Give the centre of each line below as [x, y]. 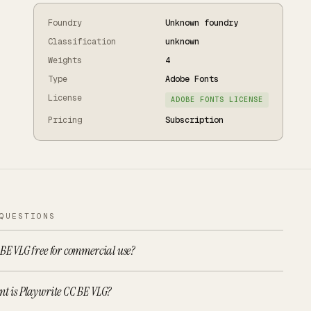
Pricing [65, 120]
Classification [82, 42]
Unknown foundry [202, 23]
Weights [65, 60]
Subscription [194, 120]
